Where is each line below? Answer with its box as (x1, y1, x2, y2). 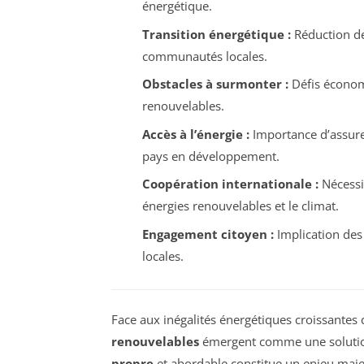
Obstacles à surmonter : (141, 76, 288, 93)
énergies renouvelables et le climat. (141, 197, 339, 214)
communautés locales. (141, 47, 267, 64)
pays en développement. (141, 147, 279, 164)
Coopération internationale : (141, 175, 318, 193)
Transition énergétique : (141, 25, 291, 42)
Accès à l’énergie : (141, 125, 249, 142)
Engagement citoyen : (141, 225, 274, 242)
